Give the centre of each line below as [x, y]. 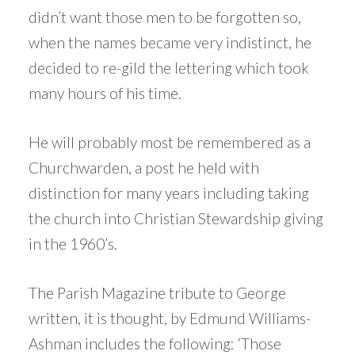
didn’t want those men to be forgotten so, [164, 17]
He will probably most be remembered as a [169, 143]
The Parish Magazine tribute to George [157, 293]
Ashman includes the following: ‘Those [155, 344]
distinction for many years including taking [168, 193]
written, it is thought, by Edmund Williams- [169, 319]
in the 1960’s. [73, 244]
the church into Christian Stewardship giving [176, 219]
